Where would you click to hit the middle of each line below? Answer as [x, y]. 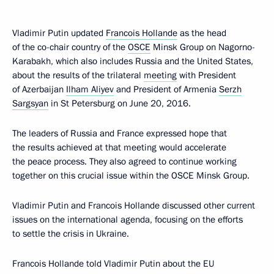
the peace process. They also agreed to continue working [124, 161]
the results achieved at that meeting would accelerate [119, 147]
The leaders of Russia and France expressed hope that [120, 133]
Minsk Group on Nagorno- [203, 47]
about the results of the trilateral [78, 75]
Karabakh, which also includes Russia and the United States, [133, 61]
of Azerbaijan [39, 89]
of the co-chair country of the [70, 47]
